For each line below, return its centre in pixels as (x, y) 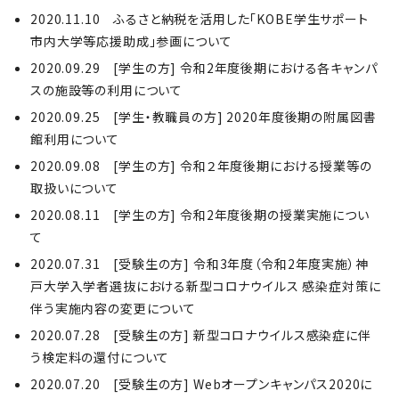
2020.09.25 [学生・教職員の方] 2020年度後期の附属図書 (204, 117)
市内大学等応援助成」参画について (131, 41)
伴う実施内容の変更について (113, 308)
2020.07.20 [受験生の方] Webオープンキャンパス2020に (202, 384)
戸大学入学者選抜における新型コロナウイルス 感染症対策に (206, 286)
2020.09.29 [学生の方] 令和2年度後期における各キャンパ (204, 68)
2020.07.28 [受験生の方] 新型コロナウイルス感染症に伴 (201, 335)
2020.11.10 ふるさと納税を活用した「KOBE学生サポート (199, 19)
